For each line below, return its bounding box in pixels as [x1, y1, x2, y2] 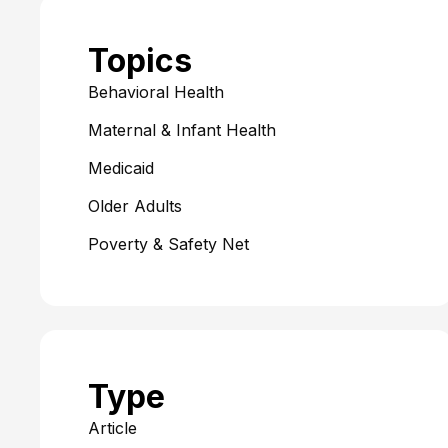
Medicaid [88, 158, 154, 178]
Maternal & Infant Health [88, 120, 276, 140]
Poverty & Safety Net [88, 234, 249, 254]
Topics [88, 41, 192, 80]
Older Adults [88, 196, 182, 216]
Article [88, 418, 137, 438]
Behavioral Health [88, 82, 224, 102]
